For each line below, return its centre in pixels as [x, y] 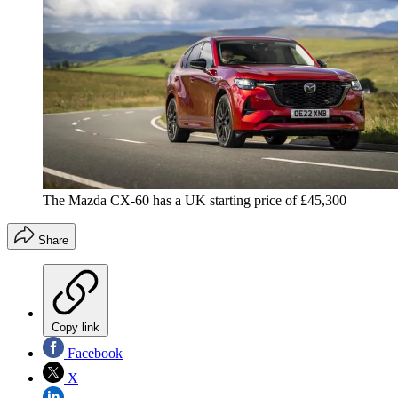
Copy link [76, 327]
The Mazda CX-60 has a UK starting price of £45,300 [195, 200]
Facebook [93, 353]
